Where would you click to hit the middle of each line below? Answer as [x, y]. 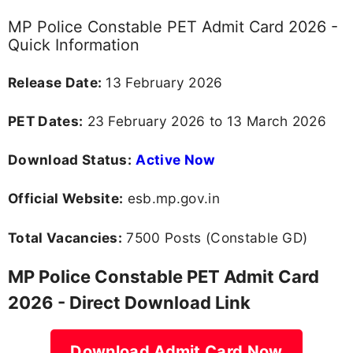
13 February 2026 [162, 82]
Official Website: [66, 199]
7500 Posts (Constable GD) [215, 237]
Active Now [176, 160]
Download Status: [70, 160]
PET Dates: [46, 121]
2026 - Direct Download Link [129, 302]
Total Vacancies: [65, 237]
